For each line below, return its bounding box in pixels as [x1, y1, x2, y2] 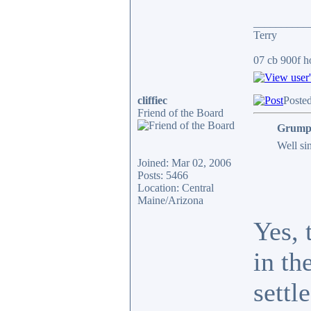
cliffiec [137, 94, 167, 106]
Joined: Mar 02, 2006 [137, 157, 231, 169]
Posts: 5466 [137, 169, 188, 181]
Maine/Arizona [137, 194, 203, 206]
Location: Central [137, 182, 214, 194]
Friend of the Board [137, 107, 224, 119]
